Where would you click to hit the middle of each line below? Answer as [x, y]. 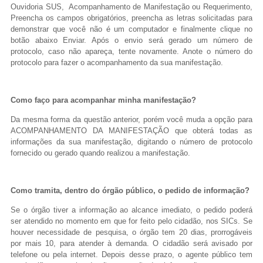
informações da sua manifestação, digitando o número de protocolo [131, 141]
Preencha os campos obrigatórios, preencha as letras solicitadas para [131, 18]
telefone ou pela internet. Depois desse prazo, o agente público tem [131, 254]
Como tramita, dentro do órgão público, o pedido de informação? [130, 191]
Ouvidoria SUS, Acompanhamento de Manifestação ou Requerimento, [131, 6]
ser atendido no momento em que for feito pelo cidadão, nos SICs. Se [131, 221]
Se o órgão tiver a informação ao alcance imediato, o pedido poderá [131, 210]
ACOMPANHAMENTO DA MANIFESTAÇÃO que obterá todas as [131, 130]
